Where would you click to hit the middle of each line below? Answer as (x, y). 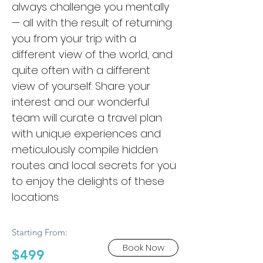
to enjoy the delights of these (88, 181)
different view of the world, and (92, 54)
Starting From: (40, 232)
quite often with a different (81, 70)
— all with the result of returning (92, 23)
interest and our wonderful (80, 102)
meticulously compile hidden (85, 149)
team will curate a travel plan (87, 118)
